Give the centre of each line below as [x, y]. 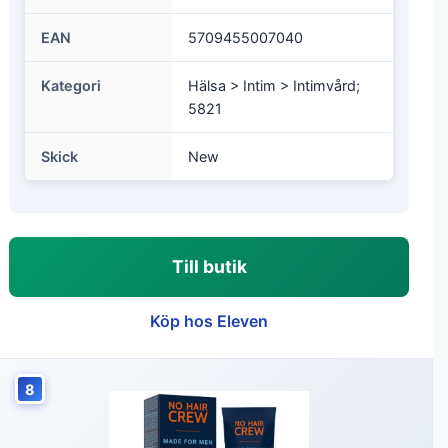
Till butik [209, 266]
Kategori [71, 85]
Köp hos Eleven [209, 321]
